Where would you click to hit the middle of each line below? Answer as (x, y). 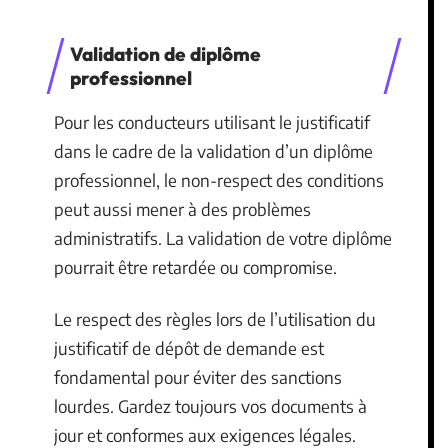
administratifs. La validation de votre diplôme (223, 238)
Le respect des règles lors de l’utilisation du (215, 318)
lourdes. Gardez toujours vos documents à (210, 405)
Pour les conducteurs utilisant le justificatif (212, 122)
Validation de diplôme (165, 54)
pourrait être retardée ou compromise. (195, 267)
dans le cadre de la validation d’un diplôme (213, 151)
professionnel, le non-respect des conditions (219, 180)
